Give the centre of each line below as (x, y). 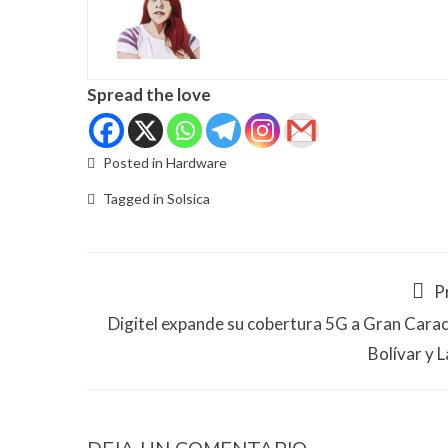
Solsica (188, 199)
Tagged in (133, 199)
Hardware (196, 163)
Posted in (133, 163)
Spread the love (149, 95)
